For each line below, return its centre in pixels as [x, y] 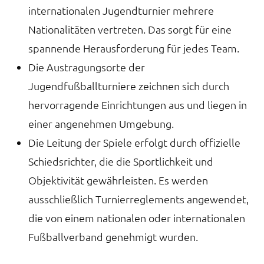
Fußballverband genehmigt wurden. [118, 236]
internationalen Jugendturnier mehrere [121, 10]
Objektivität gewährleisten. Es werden [118, 180]
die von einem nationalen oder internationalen [137, 217]
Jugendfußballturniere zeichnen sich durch [129, 85]
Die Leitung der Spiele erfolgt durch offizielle [134, 142]
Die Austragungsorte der [87, 67]
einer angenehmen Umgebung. [106, 123]
